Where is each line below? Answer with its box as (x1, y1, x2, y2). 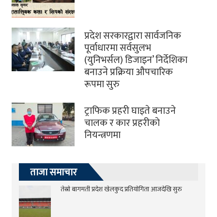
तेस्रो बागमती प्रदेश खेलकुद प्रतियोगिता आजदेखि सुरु (61, 183, 182, 195)
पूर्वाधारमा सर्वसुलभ (84, 39, 151, 56)
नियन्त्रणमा (84, 126, 121, 143)
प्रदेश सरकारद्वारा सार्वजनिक (84, 27, 181, 44)
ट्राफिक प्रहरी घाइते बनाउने (84, 102, 176, 119)
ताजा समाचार (30, 164, 77, 181)
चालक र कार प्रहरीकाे (84, 114, 160, 131)
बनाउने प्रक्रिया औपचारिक (84, 63, 173, 80)
